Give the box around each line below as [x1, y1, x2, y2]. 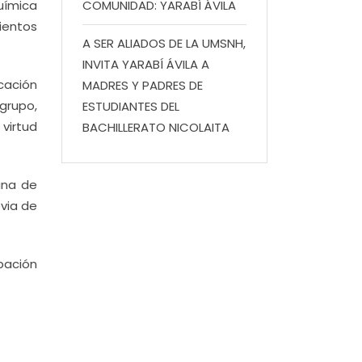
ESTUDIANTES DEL [82, 98, 179, 115]
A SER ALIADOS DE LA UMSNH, [82, 35, 246, 52]
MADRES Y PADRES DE [82, 77, 203, 94]
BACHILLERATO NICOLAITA [82, 119, 229, 136]
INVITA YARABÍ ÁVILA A [82, 56, 209, 73]
